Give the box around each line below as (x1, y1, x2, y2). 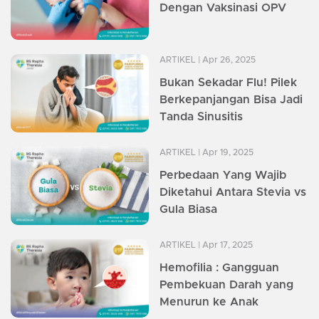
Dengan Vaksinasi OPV (159, 2, 286, 14)
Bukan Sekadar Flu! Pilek (159, 77, 297, 89)
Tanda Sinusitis (159, 111, 243, 123)
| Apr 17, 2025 (196, 241, 253, 250)
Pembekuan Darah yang (159, 279, 293, 291)
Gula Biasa (159, 204, 217, 216)
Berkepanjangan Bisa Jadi (159, 94, 303, 106)
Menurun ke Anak (159, 296, 258, 308)
